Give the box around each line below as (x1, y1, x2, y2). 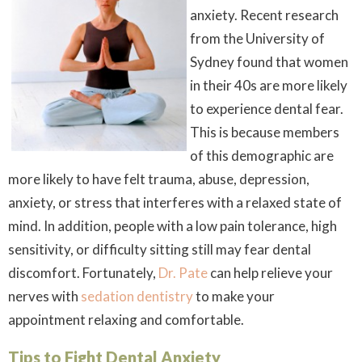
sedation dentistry (81, 288, 193, 305)
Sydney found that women (190, 53, 348, 70)
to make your (193, 288, 275, 305)
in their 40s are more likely (190, 77, 347, 94)
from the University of (190, 30, 325, 47)
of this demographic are (190, 147, 334, 164)
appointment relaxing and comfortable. (8, 311, 244, 328)
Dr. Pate (158, 264, 208, 281)
